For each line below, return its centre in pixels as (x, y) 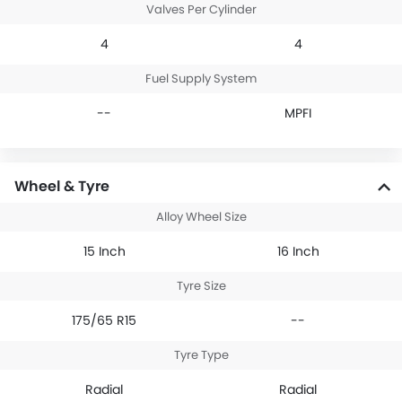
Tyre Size (201, 286)
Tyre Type (201, 355)
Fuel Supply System (201, 79)
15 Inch (104, 252)
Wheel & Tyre (62, 187)
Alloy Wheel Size (201, 217)
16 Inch (298, 252)
